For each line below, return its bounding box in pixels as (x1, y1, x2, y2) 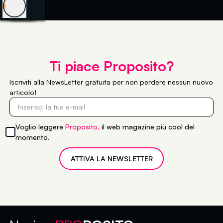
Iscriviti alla (9, 77, 47, 86)
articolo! (9, 88, 37, 97)
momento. (15, 132, 50, 141)
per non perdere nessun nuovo (111, 77, 214, 86)
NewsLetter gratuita (46, 77, 111, 86)
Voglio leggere (15, 122, 66, 131)
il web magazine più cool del (102, 122, 195, 131)
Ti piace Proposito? (49, 57, 174, 75)
